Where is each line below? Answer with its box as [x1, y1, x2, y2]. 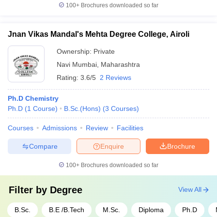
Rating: [57, 74, 80, 81]
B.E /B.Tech [49, 206, 84, 214]
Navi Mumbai [57, 61, 97, 68]
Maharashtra [101, 61, 140, 68]
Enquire [100, 142, 124, 150]
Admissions [42, 124, 77, 132]
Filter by [9, 185, 50, 195]
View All [178, 186, 201, 193]
